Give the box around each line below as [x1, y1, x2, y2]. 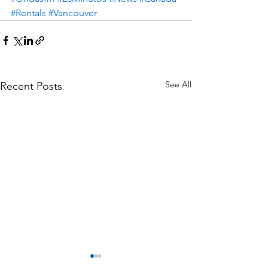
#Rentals [11, 7, 46, 19]
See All [165, 78, 191, 90]
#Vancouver [48, 7, 97, 19]
